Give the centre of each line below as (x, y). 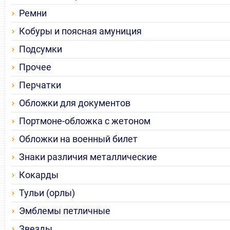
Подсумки (41, 49)
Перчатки (40, 85)
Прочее (35, 67)
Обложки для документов (75, 103)
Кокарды (39, 175)
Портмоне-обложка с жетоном (85, 121)
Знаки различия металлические (88, 157)
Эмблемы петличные (65, 211)
